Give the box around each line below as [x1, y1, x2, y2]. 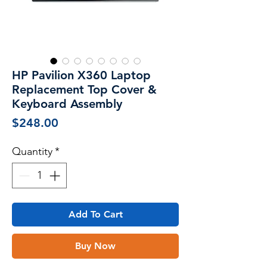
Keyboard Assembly [12, 96, 122, 111]
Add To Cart [68, 208, 123, 220]
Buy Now [75, 240, 116, 252]
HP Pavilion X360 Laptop [12, 67, 151, 82]
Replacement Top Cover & [12, 82, 157, 97]
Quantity [12, 144, 52, 158]
